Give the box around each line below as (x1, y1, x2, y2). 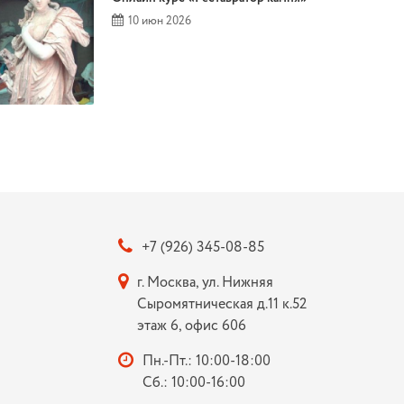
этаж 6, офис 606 (136, 316, 246, 337)
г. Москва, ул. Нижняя (136, 272, 273, 294)
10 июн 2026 (125, 13, 192, 31)
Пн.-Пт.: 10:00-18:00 (142, 351, 271, 372)
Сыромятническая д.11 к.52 (136, 294, 307, 316)
